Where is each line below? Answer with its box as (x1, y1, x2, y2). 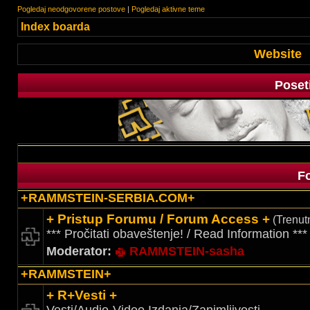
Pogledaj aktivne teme (131, 5, 205, 13)
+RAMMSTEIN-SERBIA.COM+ (21, 191, 195, 205)
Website (254, 47, 302, 61)
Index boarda (21, 21, 90, 33)
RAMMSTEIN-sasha (129, 244, 244, 258)
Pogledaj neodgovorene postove (17, 5, 125, 13)
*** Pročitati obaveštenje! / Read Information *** (46, 227, 307, 241)
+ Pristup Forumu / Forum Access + (46, 212, 270, 226)
